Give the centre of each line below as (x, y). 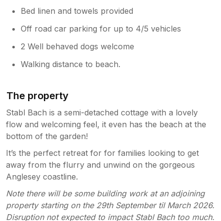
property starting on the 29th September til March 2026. (110, 205)
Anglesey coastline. (42, 176)
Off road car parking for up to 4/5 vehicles (101, 28)
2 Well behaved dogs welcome (78, 46)
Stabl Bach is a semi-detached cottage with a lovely (102, 112)
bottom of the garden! (47, 136)
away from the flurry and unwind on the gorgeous (100, 165)
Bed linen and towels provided (77, 11)
